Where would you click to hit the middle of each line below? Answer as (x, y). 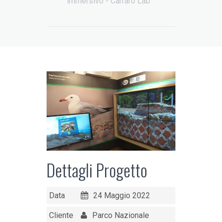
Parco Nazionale (119, 215)
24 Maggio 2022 (120, 195)
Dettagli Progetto (97, 169)
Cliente (61, 215)
